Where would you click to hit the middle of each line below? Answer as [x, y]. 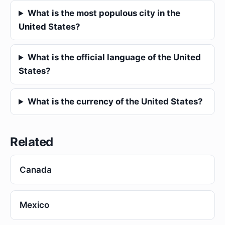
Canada [35, 170]
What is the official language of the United [114, 58]
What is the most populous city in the [104, 13]
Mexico [34, 205]
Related [32, 142]
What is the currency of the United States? [115, 102]
